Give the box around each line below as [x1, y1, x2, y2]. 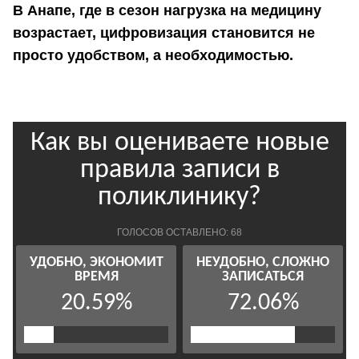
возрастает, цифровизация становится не [13, 24, 315, 41]
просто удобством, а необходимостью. [13, 46, 293, 63]
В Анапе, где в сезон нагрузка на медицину [13, 2, 321, 18]
